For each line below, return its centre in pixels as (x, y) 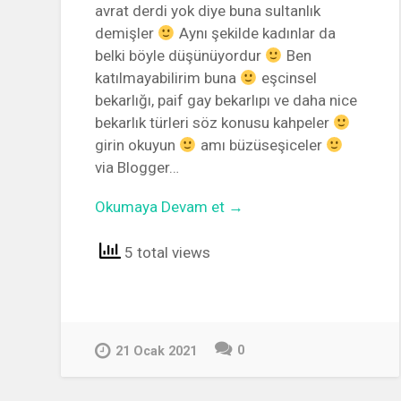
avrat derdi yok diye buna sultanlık (208, 11)
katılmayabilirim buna (168, 78)
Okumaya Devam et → (170, 206)
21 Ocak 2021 (157, 352)
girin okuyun (137, 145)
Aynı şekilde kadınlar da (255, 34)
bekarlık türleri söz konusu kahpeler (214, 123)
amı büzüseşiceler (261, 145)
